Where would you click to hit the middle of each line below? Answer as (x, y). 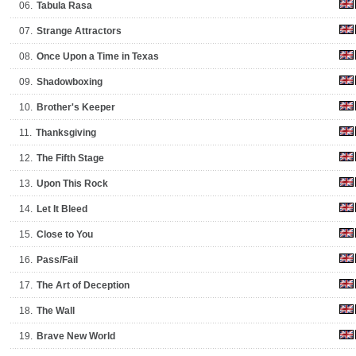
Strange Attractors (79, 31)
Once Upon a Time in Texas (98, 56)
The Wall (56, 311)
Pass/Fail (57, 260)
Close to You (65, 234)
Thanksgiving (66, 133)
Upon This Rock (72, 184)
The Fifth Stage (70, 158)
